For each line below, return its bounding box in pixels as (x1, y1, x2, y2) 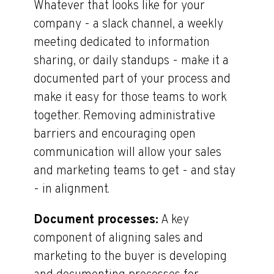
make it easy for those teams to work (34, 90, 227, 106)
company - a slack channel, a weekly (34, 17, 223, 32)
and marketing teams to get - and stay (34, 163, 235, 179)
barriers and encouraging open (34, 127, 196, 143)
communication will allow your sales (34, 145, 221, 161)
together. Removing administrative (34, 108, 215, 124)
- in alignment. (34, 182, 109, 198)
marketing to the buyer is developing (34, 249, 227, 265)
